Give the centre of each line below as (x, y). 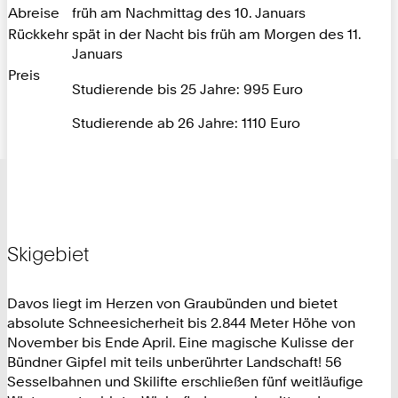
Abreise (34, 12)
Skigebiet (48, 255)
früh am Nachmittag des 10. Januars (189, 12)
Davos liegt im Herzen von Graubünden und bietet (172, 302)
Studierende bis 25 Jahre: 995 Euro (187, 89)
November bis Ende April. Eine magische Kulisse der (180, 342)
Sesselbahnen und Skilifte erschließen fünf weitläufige (185, 381)
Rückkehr (38, 33)
